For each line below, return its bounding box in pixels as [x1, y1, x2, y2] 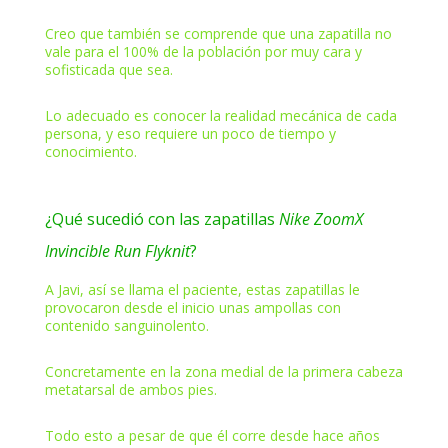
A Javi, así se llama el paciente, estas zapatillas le [44, 279, 360, 299]
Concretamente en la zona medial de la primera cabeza [44, 361, 403, 381]
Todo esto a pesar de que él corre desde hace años [44, 425, 380, 445]
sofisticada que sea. [44, 59, 173, 79]
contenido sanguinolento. [44, 315, 209, 335]
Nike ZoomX [278, 207, 363, 230]
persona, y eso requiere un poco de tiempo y [44, 123, 336, 143]
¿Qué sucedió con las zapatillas [44, 207, 279, 230]
